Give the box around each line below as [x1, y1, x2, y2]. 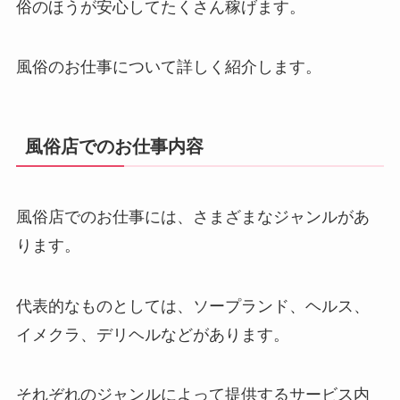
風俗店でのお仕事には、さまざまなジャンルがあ [15, 207, 370, 226]
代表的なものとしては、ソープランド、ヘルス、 [15, 296, 370, 315]
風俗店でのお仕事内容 [24, 136, 204, 156]
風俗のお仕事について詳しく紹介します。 [15, 58, 321, 77]
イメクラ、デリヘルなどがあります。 [15, 325, 289, 344]
